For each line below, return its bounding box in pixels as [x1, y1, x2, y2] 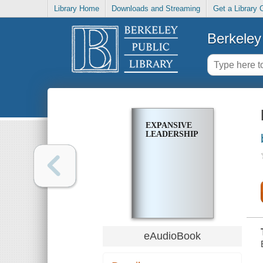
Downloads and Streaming [112, 4, 201, 14]
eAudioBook [144, 230, 201, 242]
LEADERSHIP [145, 130, 198, 139]
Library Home [54, 4, 100, 14]
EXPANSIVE [145, 121, 192, 130]
